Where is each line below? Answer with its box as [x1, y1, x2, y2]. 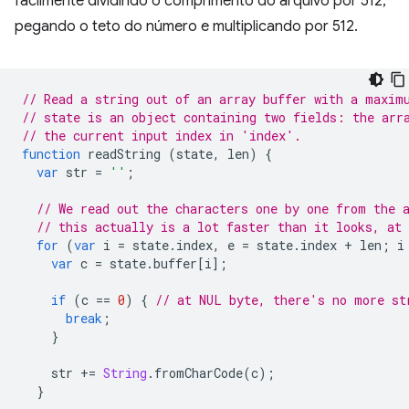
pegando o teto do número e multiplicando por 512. [15, 17, 358, 36]
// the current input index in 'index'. [22, 127, 301, 144]
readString [88, 145, 161, 163]
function [22, 145, 80, 163]
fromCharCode [154, 364, 243, 382]
